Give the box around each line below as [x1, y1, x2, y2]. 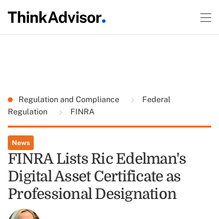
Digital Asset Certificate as [8, 168, 180, 185]
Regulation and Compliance [19, 95, 121, 104]
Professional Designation [8, 186, 176, 202]
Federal [140, 95, 171, 104]
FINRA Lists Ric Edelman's [8, 151, 186, 167]
